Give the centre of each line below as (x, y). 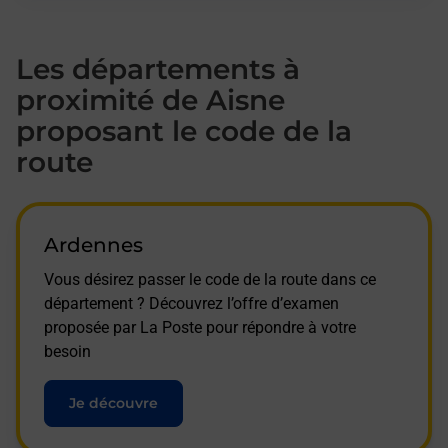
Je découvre (113, 403)
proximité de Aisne (150, 100)
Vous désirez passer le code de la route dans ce (210, 280)
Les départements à (158, 69)
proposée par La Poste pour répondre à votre (200, 328)
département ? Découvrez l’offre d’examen (191, 304)
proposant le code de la (184, 131)
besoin (67, 352)
